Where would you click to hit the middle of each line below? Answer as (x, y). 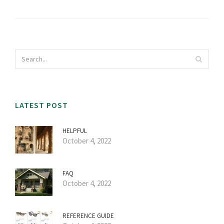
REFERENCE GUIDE (88, 216)
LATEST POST (41, 105)
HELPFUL (75, 131)
